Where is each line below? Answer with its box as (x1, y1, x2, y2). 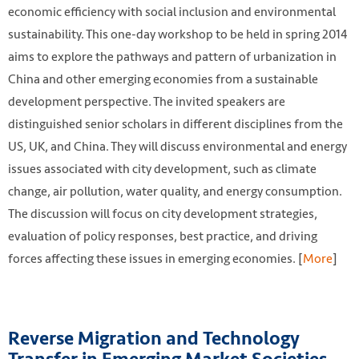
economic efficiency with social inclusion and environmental (8, 2, 336, 22)
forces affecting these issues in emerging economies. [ (8, 248, 303, 269)
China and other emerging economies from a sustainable (8, 69, 318, 90)
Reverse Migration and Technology (8, 326, 300, 351)
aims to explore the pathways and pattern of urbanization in (8, 46, 337, 67)
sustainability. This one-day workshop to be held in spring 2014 (8, 24, 348, 45)
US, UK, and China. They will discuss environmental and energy (8, 136, 347, 157)
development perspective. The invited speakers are (8, 91, 285, 112)
